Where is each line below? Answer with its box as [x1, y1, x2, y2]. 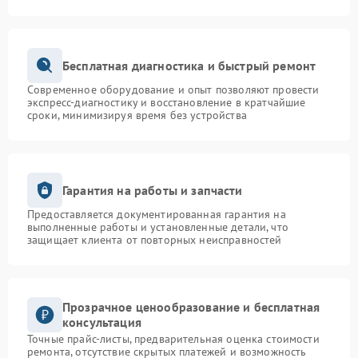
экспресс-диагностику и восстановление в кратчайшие [27, 95, 306, 110]
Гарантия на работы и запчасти [62, 181, 243, 198]
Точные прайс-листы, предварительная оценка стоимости [27, 332, 320, 347]
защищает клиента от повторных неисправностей [27, 233, 282, 248]
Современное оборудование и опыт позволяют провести [27, 82, 320, 97]
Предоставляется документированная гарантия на [27, 207, 286, 222]
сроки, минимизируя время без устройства [27, 108, 247, 123]
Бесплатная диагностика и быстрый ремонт [62, 57, 316, 74]
